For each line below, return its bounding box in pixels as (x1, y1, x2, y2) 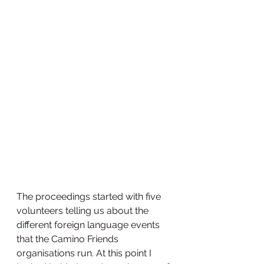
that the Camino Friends (16, 233, 121, 245)
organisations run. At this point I (16, 247, 154, 259)
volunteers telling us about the (16, 205, 151, 217)
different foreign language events (16, 219, 162, 231)
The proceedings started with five (16, 191, 163, 203)
